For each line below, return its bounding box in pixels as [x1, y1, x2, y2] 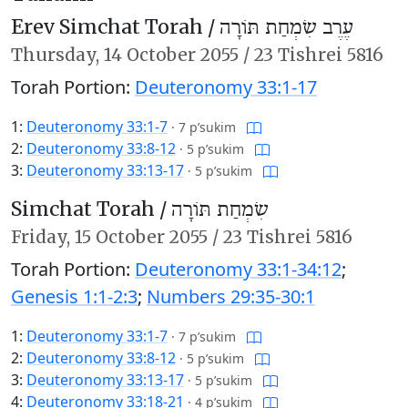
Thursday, [11, 44, 104, 66]
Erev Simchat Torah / [11, 15, 219, 40]
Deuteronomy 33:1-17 [135, 75, 317, 100]
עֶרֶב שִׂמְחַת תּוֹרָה [219, 15, 353, 41]
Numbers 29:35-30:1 [147, 284, 315, 310]
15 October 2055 [75, 226, 208, 249]
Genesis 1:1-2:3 [11, 284, 138, 310]
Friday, [11, 226, 75, 249]
